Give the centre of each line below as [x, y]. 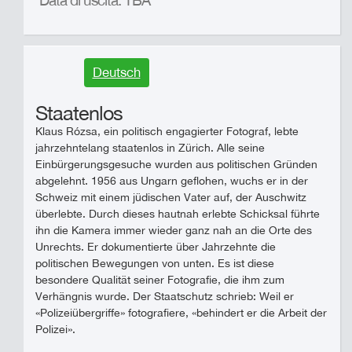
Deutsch [116, 72]
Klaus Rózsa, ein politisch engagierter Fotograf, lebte [167, 131]
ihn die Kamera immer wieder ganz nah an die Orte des [174, 230]
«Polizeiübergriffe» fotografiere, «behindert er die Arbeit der [181, 313]
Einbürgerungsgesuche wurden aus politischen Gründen [176, 164]
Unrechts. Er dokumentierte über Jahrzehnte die [156, 247]
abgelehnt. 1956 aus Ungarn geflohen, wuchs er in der [172, 181]
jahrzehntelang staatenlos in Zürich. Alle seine [150, 148]
